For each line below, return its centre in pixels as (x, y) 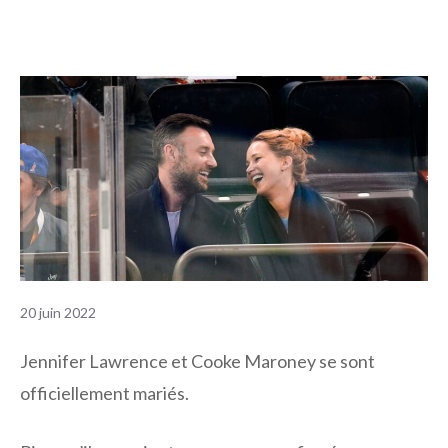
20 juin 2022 (58, 313)
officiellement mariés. (104, 393)
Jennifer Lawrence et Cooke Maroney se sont (197, 361)
